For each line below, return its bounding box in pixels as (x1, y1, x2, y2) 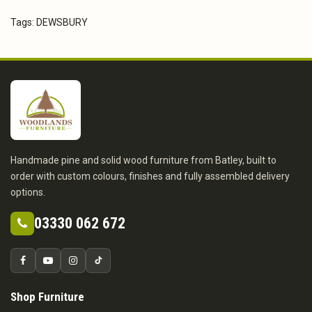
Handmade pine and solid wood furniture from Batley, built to (10, 154, 276, 166)
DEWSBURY (36, 16, 88, 28)
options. (10, 186, 45, 198)
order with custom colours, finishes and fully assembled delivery (10, 170, 290, 182)
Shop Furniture (10, 289, 84, 304)
